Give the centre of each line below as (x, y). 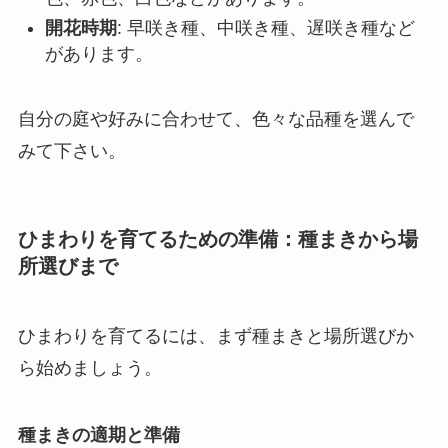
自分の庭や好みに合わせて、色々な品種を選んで (215, 119)
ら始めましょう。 (89, 367)
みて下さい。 (71, 151)
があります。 (98, 54)
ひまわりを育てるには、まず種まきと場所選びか (215, 335)
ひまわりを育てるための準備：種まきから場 (217, 239)
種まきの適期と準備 (98, 435)
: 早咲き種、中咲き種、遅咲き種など (265, 28)
